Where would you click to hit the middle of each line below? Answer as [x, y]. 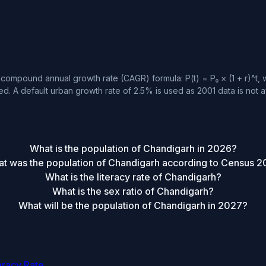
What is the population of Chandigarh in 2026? [133, 149]
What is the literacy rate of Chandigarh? [133, 177]
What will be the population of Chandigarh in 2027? [133, 206]
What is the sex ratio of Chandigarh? [133, 191]
